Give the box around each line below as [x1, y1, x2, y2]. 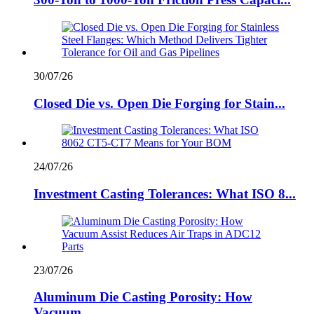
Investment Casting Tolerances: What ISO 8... [34, 186, 296, 201]
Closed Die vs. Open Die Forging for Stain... [34, 95, 285, 111]
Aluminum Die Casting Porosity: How [34, 289, 252, 305]
